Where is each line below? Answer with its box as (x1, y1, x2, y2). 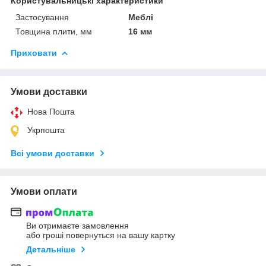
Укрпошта (27, 125, 65, 135)
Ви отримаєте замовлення (26, 221, 129, 231)
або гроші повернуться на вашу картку (26, 230, 175, 240)
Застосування (15, 12, 69, 22)
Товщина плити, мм (15, 26, 92, 36)
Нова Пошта (27, 106, 75, 116)
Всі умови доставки (11, 148, 94, 158)
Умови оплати (11, 186, 77, 197)
